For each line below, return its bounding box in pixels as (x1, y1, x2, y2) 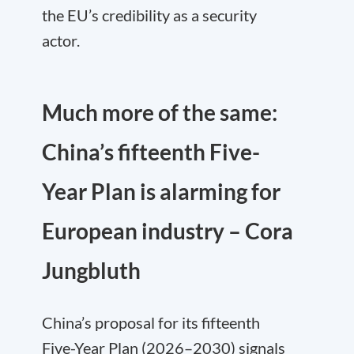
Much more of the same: (42, 99, 277, 126)
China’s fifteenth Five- (42, 138, 260, 165)
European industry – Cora (42, 217, 293, 244)
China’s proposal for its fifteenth (42, 313, 260, 332)
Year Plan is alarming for (42, 178, 281, 205)
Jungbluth (42, 257, 141, 284)
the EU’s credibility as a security (42, 6, 257, 24)
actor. (42, 31, 80, 50)
